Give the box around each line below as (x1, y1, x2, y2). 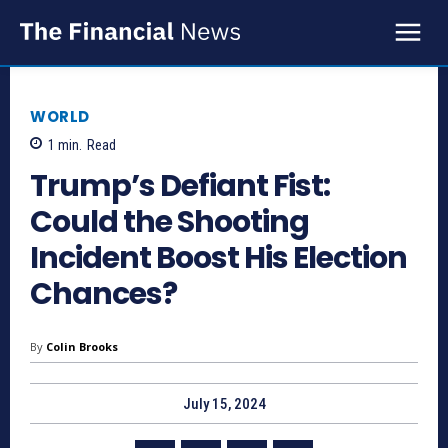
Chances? (30, 273, 177, 316)
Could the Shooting (30, 201, 309, 244)
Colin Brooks (46, 339, 118, 355)
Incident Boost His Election (30, 237, 407, 280)
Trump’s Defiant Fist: (30, 165, 330, 208)
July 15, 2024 (182, 395, 266, 414)
